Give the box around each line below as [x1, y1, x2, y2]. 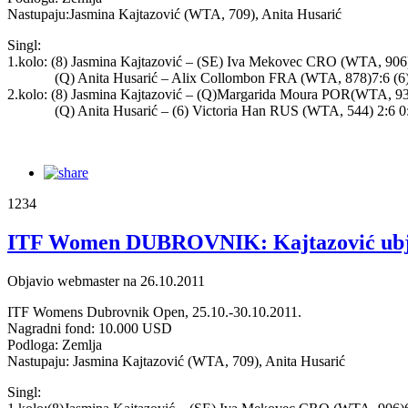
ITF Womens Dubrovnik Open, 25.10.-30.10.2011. [7, 303, 301, 320]
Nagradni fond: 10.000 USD [7, 320, 172, 336]
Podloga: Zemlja [7, 336, 102, 352]
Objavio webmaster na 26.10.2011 [7, 272, 205, 289]
